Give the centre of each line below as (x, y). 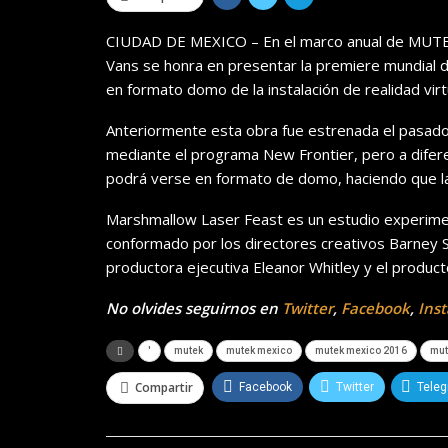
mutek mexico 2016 (361, 351)
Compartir (164, 388)
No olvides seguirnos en (194, 308)
